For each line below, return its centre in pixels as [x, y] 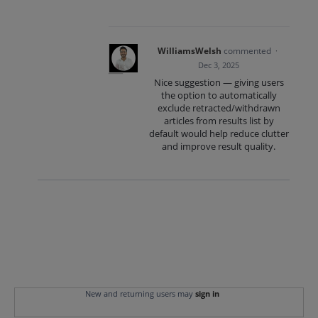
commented [249, 51]
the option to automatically [219, 95]
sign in [207, 293]
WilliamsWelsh [190, 51]
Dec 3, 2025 [219, 65]
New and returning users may [140, 293]
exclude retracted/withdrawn [219, 108]
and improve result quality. [219, 146]
